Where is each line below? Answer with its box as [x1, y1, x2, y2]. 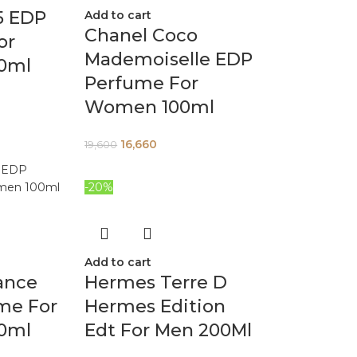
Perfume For [84, 73, 199, 94]
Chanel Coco [84, 25, 198, 46]
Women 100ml [84, 96, 215, 118]
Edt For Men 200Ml [84, 320, 253, 341]
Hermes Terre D [84, 272, 228, 293]
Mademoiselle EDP [84, 49, 253, 70]
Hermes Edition [84, 296, 226, 317]
